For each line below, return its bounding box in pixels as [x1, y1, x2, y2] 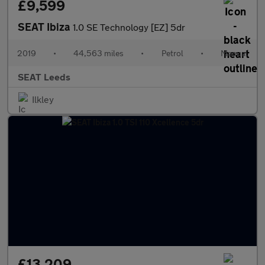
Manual [220, 48, 248, 58]
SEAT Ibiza [18, 20, 73, 33]
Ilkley [32, 93, 54, 105]
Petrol [161, 48, 183, 58]
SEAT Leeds [18, 71, 70, 82]
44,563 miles [73, 48, 124, 58]
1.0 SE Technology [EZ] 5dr [73, 21, 185, 33]
